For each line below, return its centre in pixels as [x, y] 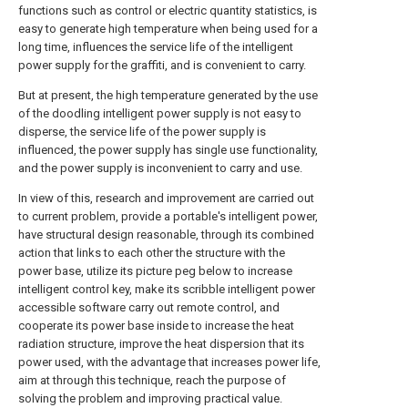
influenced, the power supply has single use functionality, [168, 150]
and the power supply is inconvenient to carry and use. [160, 168]
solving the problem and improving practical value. [150, 398]
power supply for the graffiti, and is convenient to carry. [162, 65]
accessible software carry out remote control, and [149, 307]
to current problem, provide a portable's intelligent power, [168, 216]
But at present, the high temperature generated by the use [168, 95]
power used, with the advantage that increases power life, [169, 362]
